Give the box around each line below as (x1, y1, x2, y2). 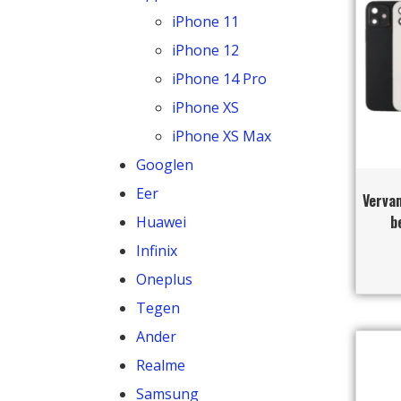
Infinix (136, 240, 177, 260)
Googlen (136, 154, 193, 175)
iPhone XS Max (172, 125, 271, 146)
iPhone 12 (172, 39, 239, 60)
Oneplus (136, 269, 192, 289)
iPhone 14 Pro (172, 68, 267, 89)
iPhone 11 (172, 11, 239, 31)
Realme (136, 354, 185, 375)
